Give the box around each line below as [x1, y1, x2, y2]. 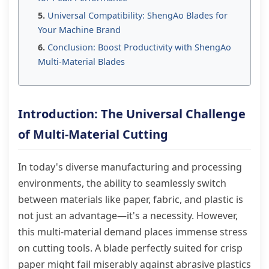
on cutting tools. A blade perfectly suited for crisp [18, 241, 243, 255]
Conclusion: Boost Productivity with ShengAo [47, 41, 231, 53]
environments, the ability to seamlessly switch [18, 177, 226, 190]
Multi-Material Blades [38, 56, 125, 67]
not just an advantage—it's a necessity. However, [18, 209, 238, 222]
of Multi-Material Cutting [18, 126, 168, 142]
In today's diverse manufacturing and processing [18, 160, 242, 174]
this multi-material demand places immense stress [18, 225, 247, 238]
